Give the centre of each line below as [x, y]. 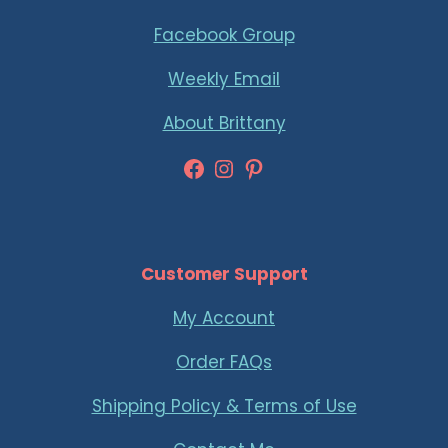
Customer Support [224, 274]
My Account [224, 318]
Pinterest [293, 167]
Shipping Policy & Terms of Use [224, 406]
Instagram [274, 167]
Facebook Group [224, 35]
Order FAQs [224, 362]
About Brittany [224, 123]
